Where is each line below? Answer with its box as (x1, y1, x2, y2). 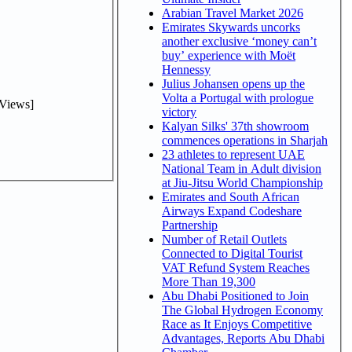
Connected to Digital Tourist (162, 246, 302, 260)
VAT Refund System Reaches (162, 260, 310, 274)
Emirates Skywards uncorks (162, 20, 300, 34)
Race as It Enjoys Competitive (162, 317, 312, 331)
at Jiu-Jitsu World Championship (174, 175, 323, 189)
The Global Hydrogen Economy (162, 302, 323, 317)
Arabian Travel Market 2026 (162, 5, 303, 20)
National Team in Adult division (162, 161, 321, 175)
